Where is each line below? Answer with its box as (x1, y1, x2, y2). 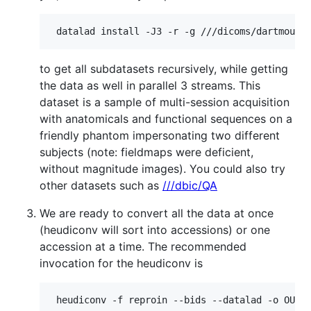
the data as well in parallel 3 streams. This (40, 78, 260, 93)
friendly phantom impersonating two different (40, 128, 280, 143)
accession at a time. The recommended (40, 239, 246, 254)
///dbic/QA (162, 178, 217, 193)
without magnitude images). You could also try (40, 162, 285, 176)
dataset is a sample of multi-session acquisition (40, 95, 289, 110)
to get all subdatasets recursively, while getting (40, 62, 288, 76)
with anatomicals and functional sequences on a (40, 112, 292, 126)
